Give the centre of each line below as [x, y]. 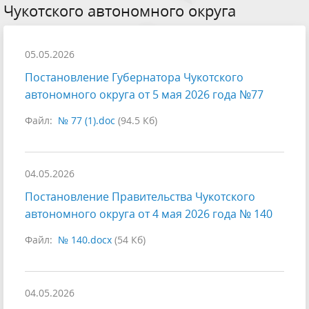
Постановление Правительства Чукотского [140, 197]
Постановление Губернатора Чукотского [134, 78]
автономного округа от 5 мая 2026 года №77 [144, 95]
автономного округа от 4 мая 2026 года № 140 [149, 214]
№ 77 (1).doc [87, 121]
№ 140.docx [85, 240]
